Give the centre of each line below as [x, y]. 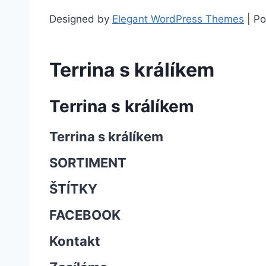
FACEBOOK [85, 215]
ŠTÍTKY [73, 189]
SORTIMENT [88, 163]
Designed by [81, 19]
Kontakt [75, 241]
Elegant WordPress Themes [178, 19]
